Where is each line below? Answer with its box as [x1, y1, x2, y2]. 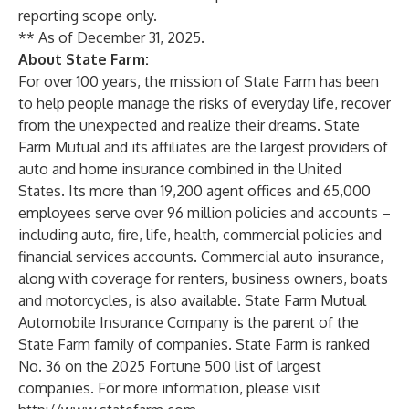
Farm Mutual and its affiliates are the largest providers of [18, 138, 388, 156]
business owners [232, 269, 343, 288]
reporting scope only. [18, 6, 157, 25]
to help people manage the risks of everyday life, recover [18, 94, 391, 112]
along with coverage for [18, 269, 178, 288]
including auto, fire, [18, 225, 146, 244]
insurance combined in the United [118, 160, 341, 178]
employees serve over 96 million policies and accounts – [18, 204, 391, 222]
